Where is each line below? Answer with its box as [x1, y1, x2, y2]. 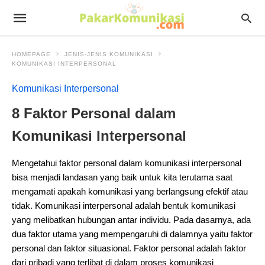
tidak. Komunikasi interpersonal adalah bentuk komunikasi [12, 201, 235, 211]
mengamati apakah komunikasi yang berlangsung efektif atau [12, 186, 248, 196]
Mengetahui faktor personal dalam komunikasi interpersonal [12, 158, 241, 168]
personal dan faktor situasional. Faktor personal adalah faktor [12, 243, 246, 253]
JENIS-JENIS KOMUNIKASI [64, 51, 153, 57]
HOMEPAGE [12, 51, 51, 57]
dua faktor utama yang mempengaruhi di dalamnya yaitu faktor [12, 229, 253, 239]
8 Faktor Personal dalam [12, 105, 176, 121]
